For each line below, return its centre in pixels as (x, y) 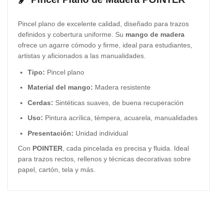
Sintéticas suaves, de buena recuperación (118, 102)
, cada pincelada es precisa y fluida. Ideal (126, 148)
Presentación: (51, 133)
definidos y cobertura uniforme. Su (72, 35)
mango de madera (155, 35)
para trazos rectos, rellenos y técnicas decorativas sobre (104, 159)
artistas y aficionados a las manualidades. (82, 56)
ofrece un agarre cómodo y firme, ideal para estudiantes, (105, 45)
